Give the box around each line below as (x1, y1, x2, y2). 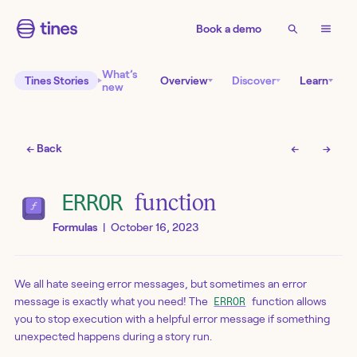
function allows (249, 294, 327, 308)
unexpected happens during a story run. (14, 329, 212, 343)
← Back (26, 142, 63, 155)
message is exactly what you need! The (14, 294, 210, 308)
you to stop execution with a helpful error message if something (14, 312, 330, 325)
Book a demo (196, 22, 261, 35)
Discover (232, 74, 276, 87)
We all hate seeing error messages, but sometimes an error (14, 277, 307, 290)
